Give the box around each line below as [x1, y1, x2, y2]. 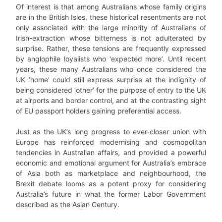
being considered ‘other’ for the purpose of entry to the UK [16, 86, 206, 94]
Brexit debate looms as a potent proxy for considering [16, 179, 206, 188]
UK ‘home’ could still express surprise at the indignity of [16, 75, 206, 84]
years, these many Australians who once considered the [16, 65, 206, 73]
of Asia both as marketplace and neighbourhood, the [16, 169, 206, 177]
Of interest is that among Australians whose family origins [16, 2, 206, 11]
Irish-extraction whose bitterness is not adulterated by [16, 34, 206, 42]
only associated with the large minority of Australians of [16, 23, 206, 32]
